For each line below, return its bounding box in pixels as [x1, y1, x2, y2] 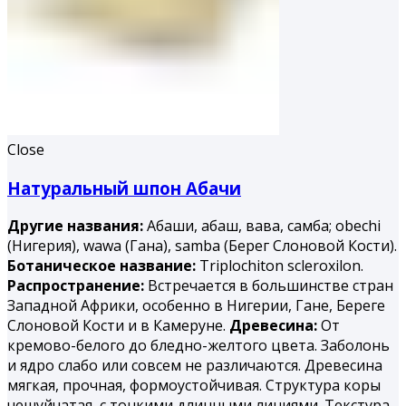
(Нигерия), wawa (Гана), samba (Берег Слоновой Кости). [7, 236, 397, 256]
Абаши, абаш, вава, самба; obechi [147, 216, 381, 237]
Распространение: [7, 275, 148, 296]
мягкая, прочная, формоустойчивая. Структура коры [7, 375, 381, 396]
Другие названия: [7, 216, 147, 237]
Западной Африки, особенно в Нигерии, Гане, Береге [7, 295, 385, 316]
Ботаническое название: [7, 256, 199, 276]
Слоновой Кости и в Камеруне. [7, 315, 229, 336]
